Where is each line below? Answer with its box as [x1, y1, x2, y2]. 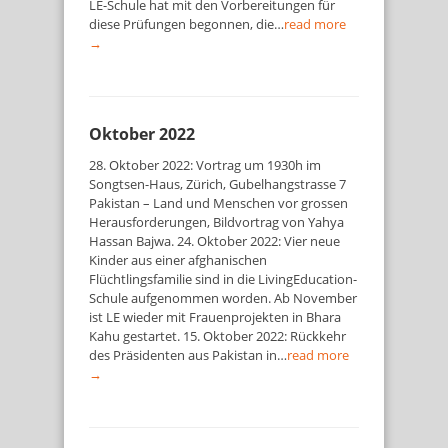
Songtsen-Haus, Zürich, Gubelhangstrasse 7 [89, 175, 346, 193]
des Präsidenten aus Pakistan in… [89, 346, 287, 364]
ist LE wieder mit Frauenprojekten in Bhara [89, 308, 341, 326]
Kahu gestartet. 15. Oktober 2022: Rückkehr [89, 327, 346, 345]
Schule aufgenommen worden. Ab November [89, 289, 357, 307]
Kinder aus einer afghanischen [89, 251, 267, 269]
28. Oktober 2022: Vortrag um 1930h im [89, 156, 321, 174]
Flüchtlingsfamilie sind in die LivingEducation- [89, 270, 357, 288]
